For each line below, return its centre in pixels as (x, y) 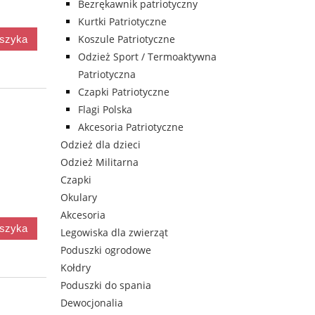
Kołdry (76, 268)
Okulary (79, 198)
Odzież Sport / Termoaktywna (147, 57)
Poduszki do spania (106, 285)
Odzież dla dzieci (101, 145)
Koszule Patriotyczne (127, 39)
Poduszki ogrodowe (106, 250)
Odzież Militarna (99, 162)
